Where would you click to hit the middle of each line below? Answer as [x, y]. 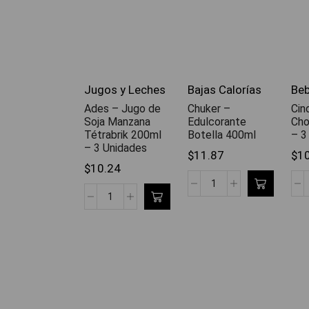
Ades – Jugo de [122, 109]
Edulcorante [217, 122]
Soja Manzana [117, 122]
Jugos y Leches [125, 90]
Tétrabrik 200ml [123, 135]
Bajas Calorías [225, 90]
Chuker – [209, 109]
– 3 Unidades [116, 148]
